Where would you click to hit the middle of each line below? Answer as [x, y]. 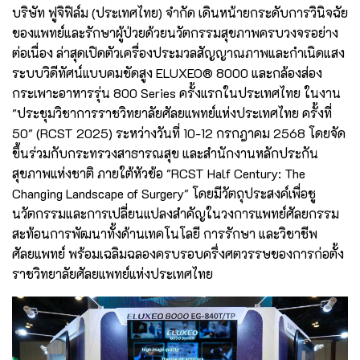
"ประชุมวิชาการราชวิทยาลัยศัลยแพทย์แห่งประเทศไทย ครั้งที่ [172, 112]
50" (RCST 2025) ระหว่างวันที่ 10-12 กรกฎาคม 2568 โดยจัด [179, 133]
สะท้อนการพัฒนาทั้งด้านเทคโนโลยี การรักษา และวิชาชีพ [165, 233]
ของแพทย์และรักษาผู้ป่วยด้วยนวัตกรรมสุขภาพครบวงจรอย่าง [175, 32]
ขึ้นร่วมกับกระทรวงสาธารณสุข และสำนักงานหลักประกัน [165, 153]
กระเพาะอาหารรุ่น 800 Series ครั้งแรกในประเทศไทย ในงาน [176, 92]
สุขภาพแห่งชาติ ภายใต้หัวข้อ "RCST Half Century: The [159, 173]
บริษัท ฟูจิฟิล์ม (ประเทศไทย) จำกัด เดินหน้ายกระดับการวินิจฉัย [180, 12]
